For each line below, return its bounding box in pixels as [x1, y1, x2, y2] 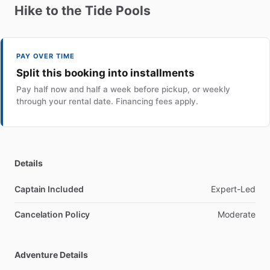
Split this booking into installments [16, 67, 195, 80]
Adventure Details [14, 250, 88, 260]
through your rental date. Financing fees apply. [16, 96, 198, 107]
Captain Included [14, 184, 84, 195]
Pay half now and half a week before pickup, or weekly [16, 84, 230, 95]
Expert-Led [211, 184, 256, 195]
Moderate [218, 209, 256, 220]
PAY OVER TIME [16, 52, 75, 61]
